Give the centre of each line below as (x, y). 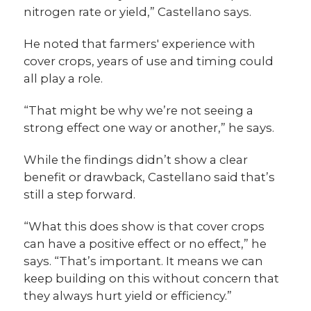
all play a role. (64, 79)
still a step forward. (80, 195)
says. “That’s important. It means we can (144, 261)
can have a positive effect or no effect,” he (145, 244)
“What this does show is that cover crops (144, 227)
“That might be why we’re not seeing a (139, 111)
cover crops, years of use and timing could (149, 61)
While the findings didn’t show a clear (136, 160)
